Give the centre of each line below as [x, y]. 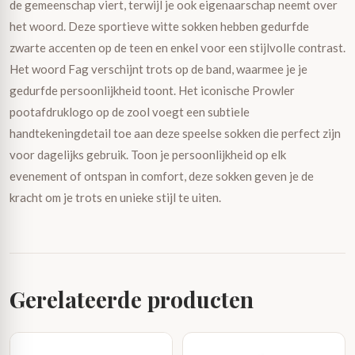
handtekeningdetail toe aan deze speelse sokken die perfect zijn [175, 133]
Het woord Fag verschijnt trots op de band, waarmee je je [158, 69]
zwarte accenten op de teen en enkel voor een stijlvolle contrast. [177, 48]
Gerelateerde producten [132, 299]
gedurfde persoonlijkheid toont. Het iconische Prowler [152, 90]
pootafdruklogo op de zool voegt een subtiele [130, 112]
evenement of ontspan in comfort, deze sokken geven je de [162, 176]
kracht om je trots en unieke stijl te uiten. [115, 197]
